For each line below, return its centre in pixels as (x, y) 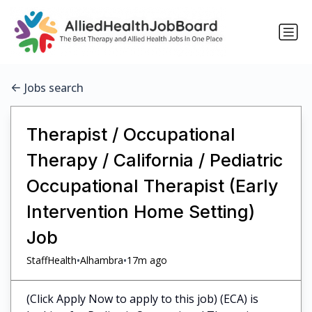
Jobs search (54, 88)
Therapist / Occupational (131, 134)
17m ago (147, 260)
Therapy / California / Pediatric (154, 160)
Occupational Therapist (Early (152, 186)
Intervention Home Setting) (140, 211)
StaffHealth (51, 260)
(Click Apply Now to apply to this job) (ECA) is (142, 298)
